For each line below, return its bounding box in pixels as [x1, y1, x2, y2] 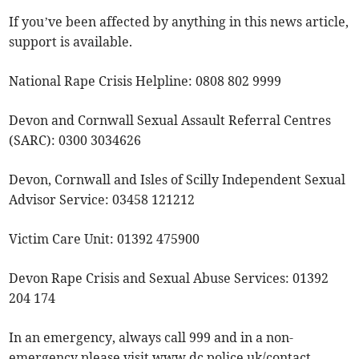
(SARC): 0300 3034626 [9, 132, 142, 149]
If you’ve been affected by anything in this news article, [9, 14, 349, 30]
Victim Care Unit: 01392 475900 [9, 231, 200, 248]
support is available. [9, 34, 133, 50]
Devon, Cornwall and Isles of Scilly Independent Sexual [9, 171, 346, 188]
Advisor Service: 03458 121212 [9, 192, 196, 208]
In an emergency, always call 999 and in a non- [9, 329, 294, 346]
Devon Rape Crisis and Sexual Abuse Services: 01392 [9, 270, 329, 287]
